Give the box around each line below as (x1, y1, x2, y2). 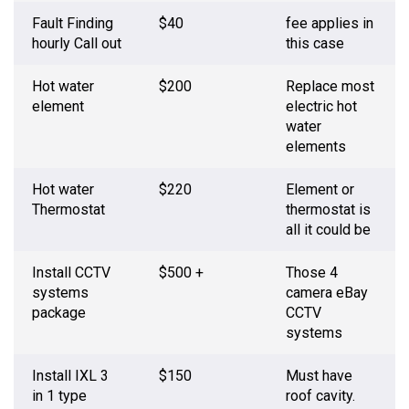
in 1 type (32, 387, 87, 405)
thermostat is (286, 201, 371, 219)
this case (286, 35, 344, 53)
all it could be (286, 221, 371, 239)
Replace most (286, 78, 374, 96)
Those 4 (286, 264, 338, 282)
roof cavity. (286, 387, 355, 405)
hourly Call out (32, 35, 121, 53)
